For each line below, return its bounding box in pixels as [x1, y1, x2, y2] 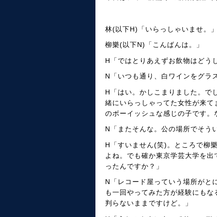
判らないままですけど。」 [105, 199, 192, 207]
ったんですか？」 [105, 162, 163, 170]
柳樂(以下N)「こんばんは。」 [105, 41, 203, 48]
